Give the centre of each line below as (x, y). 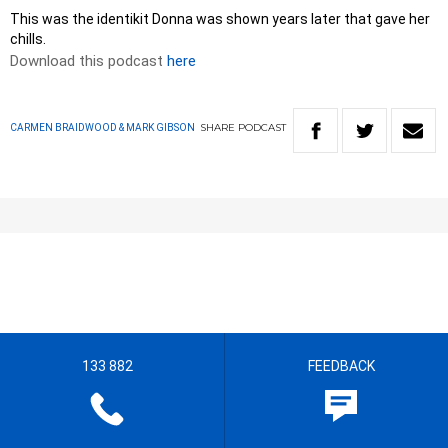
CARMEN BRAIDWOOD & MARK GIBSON (102, 128)
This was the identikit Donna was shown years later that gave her (220, 19)
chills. (28, 39)
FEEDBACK (341, 366)
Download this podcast (88, 61)
